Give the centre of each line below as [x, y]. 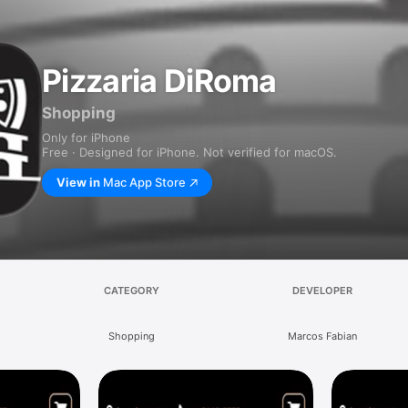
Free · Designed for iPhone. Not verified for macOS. [189, 152]
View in [78, 182]
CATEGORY [132, 291]
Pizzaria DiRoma [159, 81]
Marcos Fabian [322, 336]
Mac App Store [144, 182]
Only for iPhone [86, 138]
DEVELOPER [322, 291]
